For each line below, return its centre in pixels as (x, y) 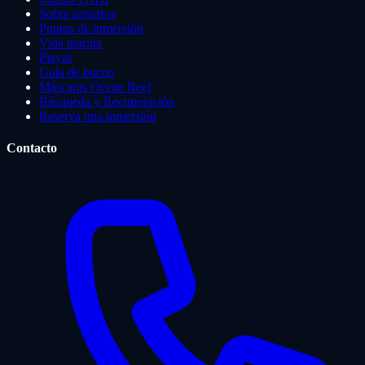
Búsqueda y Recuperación (107, 101)
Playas (56, 57)
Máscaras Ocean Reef (95, 86)
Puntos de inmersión (91, 28)
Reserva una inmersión (98, 116)
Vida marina (70, 42)
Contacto (32, 147)
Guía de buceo (77, 72)
